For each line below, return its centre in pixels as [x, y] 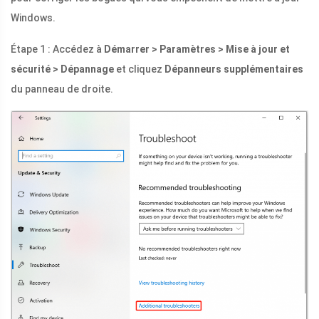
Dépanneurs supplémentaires [234, 69]
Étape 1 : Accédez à [57, 49]
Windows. [33, 18]
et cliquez [139, 69]
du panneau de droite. [62, 89]
